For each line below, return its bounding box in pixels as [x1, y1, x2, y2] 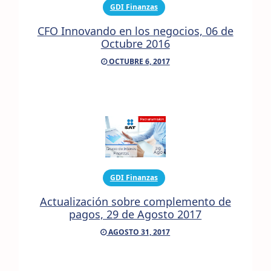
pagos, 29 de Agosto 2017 [69, 207, 202, 222]
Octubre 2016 [100, 36, 170, 51]
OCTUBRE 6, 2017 [106, 56, 170, 67]
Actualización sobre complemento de [39, 194, 231, 209]
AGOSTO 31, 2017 [106, 227, 171, 238]
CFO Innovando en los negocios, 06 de [37, 24, 233, 39]
